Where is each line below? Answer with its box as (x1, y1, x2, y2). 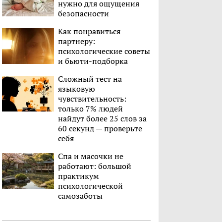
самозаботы (58, 190, 103, 202)
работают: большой (58, 161, 131, 172)
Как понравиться (58, 26, 120, 37)
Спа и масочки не (58, 151, 123, 162)
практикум (58, 170, 99, 182)
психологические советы (58, 46, 150, 57)
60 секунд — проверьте (58, 123, 142, 134)
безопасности (58, 8, 109, 19)
